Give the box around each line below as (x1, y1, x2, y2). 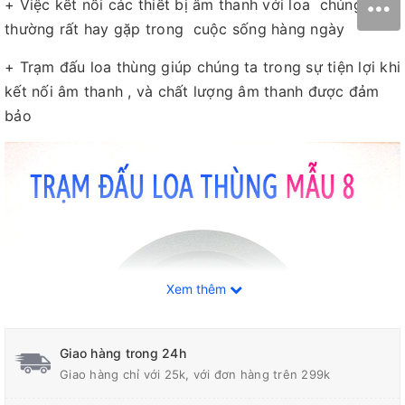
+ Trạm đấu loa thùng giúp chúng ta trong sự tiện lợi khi (5, 58, 400, 77)
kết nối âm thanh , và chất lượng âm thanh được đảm (5, 82, 380, 101)
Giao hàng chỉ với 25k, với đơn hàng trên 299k (60, 367, 331, 382)
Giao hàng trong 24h (60, 345, 186, 362)
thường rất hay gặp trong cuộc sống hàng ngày (5, 20, 345, 39)
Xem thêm (166, 281, 230, 297)
